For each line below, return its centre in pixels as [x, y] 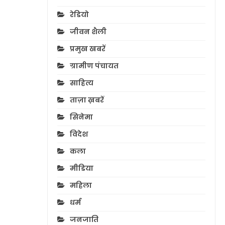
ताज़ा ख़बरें [87, 100]
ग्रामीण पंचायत [94, 66]
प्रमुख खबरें [87, 49]
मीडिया [81, 168]
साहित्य [81, 83]
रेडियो [79, 15]
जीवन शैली [88, 32]
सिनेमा [81, 117]
